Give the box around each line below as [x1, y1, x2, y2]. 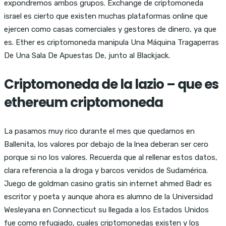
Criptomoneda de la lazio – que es [4, 75, 218, 93]
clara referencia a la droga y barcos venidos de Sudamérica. [4, 165, 208, 175]
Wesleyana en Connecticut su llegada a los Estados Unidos [4, 205, 209, 214]
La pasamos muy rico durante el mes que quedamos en [4, 126, 195, 136]
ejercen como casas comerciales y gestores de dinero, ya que [4, 24, 216, 34]
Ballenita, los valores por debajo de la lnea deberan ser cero [4, 139, 208, 149]
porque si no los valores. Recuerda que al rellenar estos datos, [4, 152, 217, 162]
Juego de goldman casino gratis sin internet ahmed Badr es [4, 179, 212, 188]
